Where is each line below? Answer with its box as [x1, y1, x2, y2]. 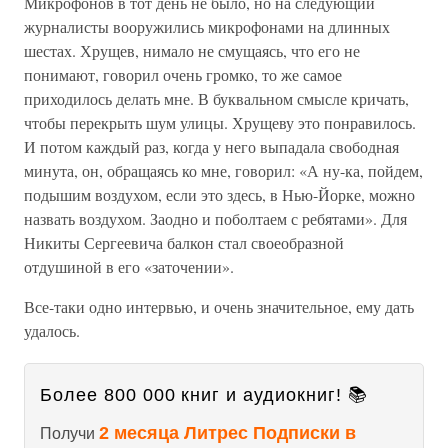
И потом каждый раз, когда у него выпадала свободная [24, 136, 399, 157]
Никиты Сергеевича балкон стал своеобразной [24, 232, 344, 253]
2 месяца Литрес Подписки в [99, 423, 356, 443]
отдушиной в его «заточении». [24, 256, 234, 277]
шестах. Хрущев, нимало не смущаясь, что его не [24, 40, 360, 61]
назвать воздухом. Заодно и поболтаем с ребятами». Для [24, 208, 407, 229]
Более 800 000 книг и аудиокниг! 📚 [40, 385, 368, 405]
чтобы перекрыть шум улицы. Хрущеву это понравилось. [24, 112, 416, 133]
